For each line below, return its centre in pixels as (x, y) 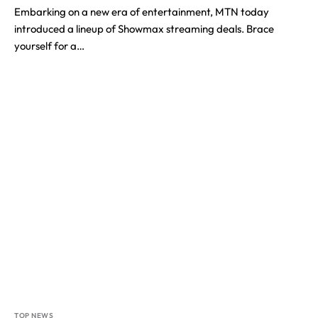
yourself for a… (49, 46)
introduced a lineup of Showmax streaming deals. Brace (144, 29)
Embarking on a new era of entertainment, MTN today (142, 12)
